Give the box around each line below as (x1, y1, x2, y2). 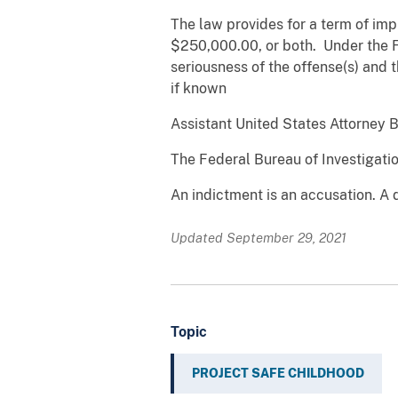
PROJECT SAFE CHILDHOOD (192, 365, 364, 380)
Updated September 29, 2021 (171, 229, 346, 245)
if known (171, 79, 227, 97)
